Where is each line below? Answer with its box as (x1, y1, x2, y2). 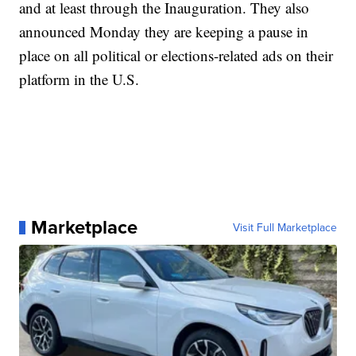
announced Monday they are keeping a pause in (19, 21, 309, 42)
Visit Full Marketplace (232, 219, 337, 236)
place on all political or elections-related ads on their (19, 45, 334, 66)
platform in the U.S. (19, 69, 140, 90)
